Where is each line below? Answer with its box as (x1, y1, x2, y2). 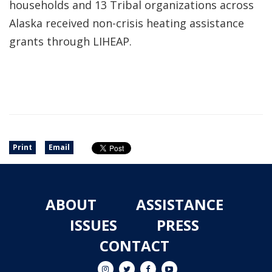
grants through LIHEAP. (9, 34, 132, 49)
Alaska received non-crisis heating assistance (9, 16, 244, 30)
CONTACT (100, 236, 169, 256)
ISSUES (70, 215, 117, 235)
